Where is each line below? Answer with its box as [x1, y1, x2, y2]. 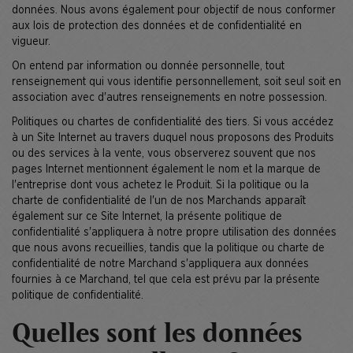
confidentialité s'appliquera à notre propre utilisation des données [12, 227, 336, 238]
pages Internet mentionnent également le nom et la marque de [12, 164, 321, 175]
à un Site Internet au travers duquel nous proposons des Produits [12, 132, 334, 143]
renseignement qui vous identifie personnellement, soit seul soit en [12, 76, 341, 87]
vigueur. [12, 36, 50, 47]
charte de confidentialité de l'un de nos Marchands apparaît [12, 195, 306, 206]
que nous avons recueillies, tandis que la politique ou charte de [12, 243, 325, 254]
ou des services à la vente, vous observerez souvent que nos [12, 148, 316, 159]
